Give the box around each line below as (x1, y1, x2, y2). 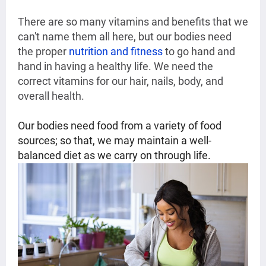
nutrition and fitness (69, 45, 163, 58)
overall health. (18, 90, 84, 103)
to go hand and (163, 45, 235, 58)
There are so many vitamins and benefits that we (18, 15, 248, 28)
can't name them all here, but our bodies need (18, 30, 232, 43)
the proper (18, 45, 69, 58)
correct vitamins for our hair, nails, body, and (18, 75, 223, 88)
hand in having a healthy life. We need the (18, 60, 213, 73)
